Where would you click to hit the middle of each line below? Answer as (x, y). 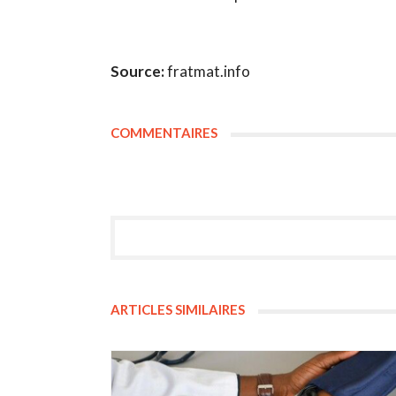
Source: (138, 71)
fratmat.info (208, 71)
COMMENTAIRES (164, 132)
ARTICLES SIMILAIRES (177, 309)
